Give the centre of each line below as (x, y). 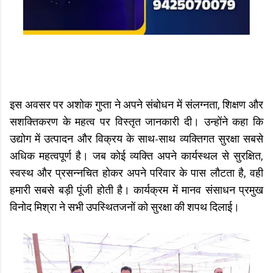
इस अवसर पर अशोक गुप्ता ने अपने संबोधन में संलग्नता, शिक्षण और (136, 105)
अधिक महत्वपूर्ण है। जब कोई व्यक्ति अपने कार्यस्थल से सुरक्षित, (136, 156)
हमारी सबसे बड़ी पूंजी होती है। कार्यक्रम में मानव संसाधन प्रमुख (136, 190)
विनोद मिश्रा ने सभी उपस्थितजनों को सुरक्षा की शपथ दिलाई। (125, 207)
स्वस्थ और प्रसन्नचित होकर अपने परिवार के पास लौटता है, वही (136, 173)
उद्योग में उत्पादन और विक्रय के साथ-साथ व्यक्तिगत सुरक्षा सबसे (136, 139)
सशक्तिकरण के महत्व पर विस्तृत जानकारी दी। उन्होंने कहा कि (136, 122)
